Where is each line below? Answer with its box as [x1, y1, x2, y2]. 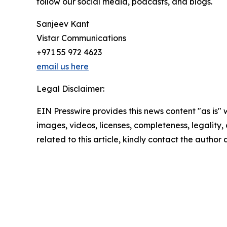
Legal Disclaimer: [36, 84, 104, 94]
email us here [36, 61, 89, 72]
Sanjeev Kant [36, 19, 89, 29]
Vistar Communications [36, 33, 126, 44]
